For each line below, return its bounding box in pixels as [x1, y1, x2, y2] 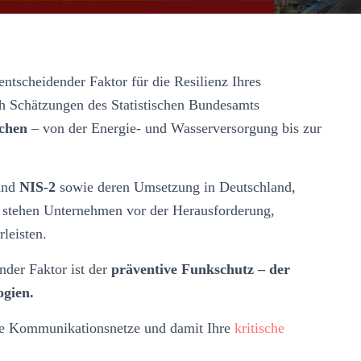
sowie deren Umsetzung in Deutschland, [56, 178, 296, 195]
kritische [234, 319, 284, 336]
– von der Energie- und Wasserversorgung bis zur [27, 119, 322, 136]
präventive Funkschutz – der [111, 260, 290, 277]
